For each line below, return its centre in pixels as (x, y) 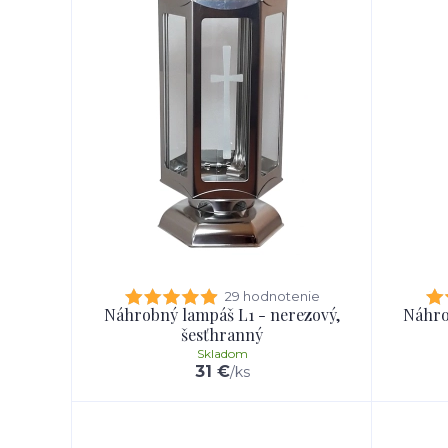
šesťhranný (222, 334)
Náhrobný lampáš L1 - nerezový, (222, 314)
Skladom (222, 353)
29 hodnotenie (272, 296)
